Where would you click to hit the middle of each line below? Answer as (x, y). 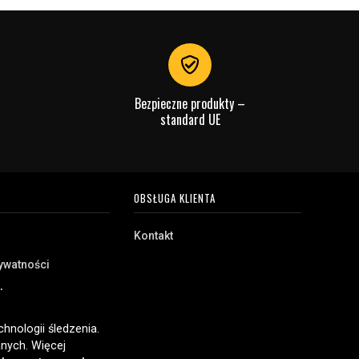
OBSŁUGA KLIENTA (174, 198)
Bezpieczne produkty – (190, 103)
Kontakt (153, 236)
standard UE (190, 119)
